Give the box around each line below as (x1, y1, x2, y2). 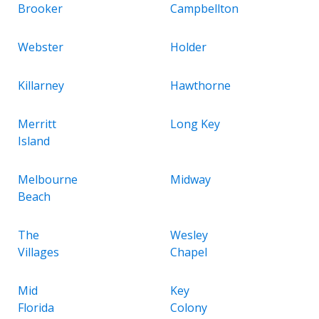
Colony (170, 299, 207, 315)
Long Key (170, 115, 220, 132)
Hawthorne (170, 77, 231, 93)
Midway (170, 171, 211, 187)
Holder (170, 38, 206, 55)
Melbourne (18, 171, 78, 187)
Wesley (170, 226, 208, 243)
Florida (18, 299, 54, 315)
